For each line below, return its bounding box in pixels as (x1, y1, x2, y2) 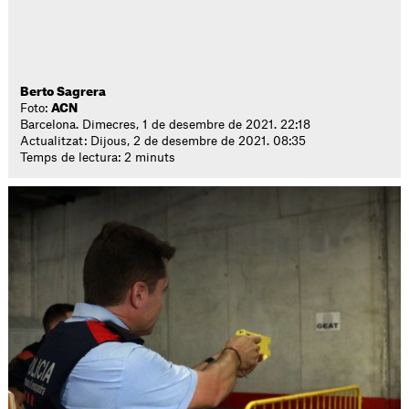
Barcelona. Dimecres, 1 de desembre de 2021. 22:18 (20, 119, 311, 131)
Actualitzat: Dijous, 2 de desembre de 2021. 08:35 (20, 135, 307, 147)
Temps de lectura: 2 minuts (20, 152, 176, 163)
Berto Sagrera (20, 86, 107, 98)
